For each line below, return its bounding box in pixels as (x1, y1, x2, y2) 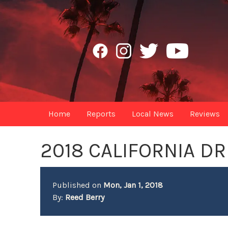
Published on (52, 180, 104, 190)
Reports (87, 109, 116, 119)
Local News (132, 109, 174, 119)
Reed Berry (65, 192, 105, 202)
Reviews (190, 109, 220, 119)
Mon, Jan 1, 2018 (103, 180, 163, 190)
